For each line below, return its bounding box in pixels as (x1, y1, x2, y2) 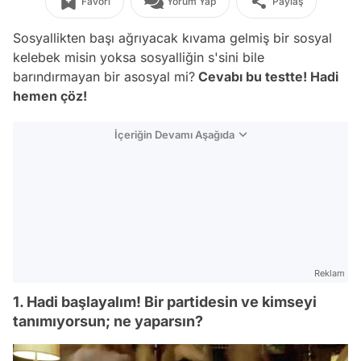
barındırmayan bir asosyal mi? (13, 68, 195, 85)
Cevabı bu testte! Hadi (195, 68, 338, 85)
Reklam (314, 268, 345, 279)
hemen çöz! (13, 88, 87, 104)
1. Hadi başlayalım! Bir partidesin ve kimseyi (13, 293, 317, 310)
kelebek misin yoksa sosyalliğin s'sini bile (13, 49, 264, 65)
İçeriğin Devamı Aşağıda (114, 128, 234, 141)
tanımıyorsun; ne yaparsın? (13, 313, 203, 330)
